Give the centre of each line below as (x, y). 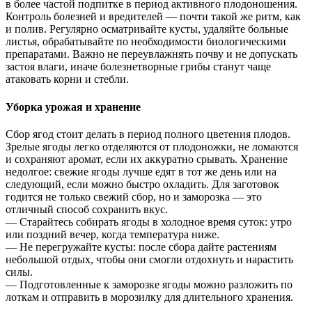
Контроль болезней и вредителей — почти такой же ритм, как (153, 17)
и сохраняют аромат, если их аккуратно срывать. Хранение (147, 159)
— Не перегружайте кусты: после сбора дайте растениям (141, 247)
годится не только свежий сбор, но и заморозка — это (134, 197)
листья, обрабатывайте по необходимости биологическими (146, 42)
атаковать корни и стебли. (67, 79)
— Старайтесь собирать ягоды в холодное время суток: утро (149, 222)
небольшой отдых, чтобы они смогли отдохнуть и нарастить (149, 259)
